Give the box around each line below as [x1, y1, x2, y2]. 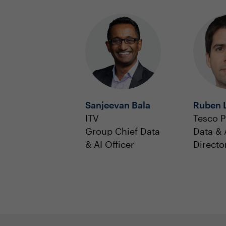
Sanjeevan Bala [85, 99, 150, 110]
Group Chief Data [85, 126, 160, 137]
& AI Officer [85, 139, 134, 150]
